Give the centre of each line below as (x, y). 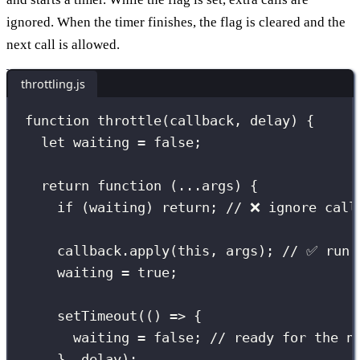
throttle (130, 121)
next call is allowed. (63, 44)
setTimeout (98, 316)
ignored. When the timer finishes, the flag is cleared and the (176, 22)
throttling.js (53, 84)
